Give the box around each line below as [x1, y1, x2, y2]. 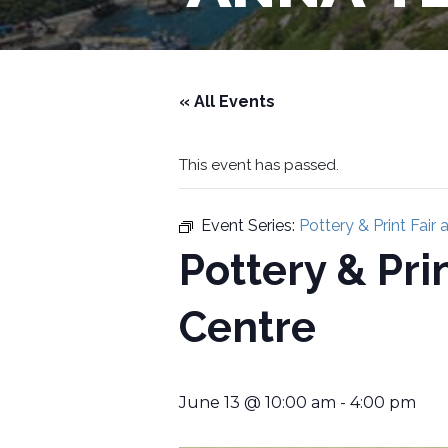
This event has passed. [179, 156, 340, 175]
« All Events [179, 92, 276, 112]
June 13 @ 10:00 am [179, 393, 337, 413]
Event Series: [201, 216, 300, 236]
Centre [179, 303, 317, 353]
